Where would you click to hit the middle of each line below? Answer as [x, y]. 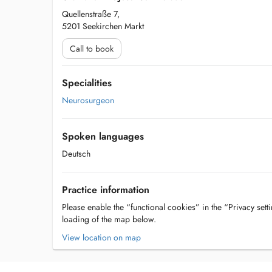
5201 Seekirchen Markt [103, 26]
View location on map [101, 237]
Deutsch [76, 154]
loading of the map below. [109, 219]
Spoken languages [103, 136]
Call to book [92, 49]
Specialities [87, 83]
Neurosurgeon [88, 100]
